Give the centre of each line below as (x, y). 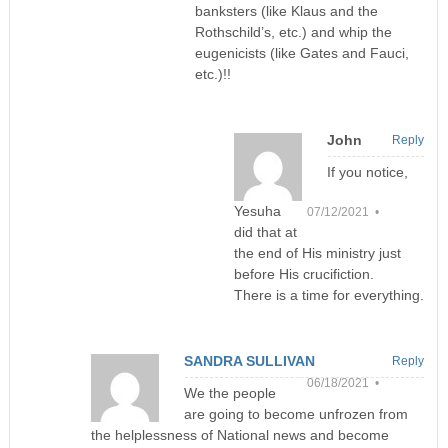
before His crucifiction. (303, 274)
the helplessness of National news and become (240, 435)
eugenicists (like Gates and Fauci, (301, 53)
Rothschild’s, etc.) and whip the (293, 32)
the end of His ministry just (317, 253)
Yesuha (257, 211)
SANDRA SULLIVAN (250, 361)
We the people (230, 393)
